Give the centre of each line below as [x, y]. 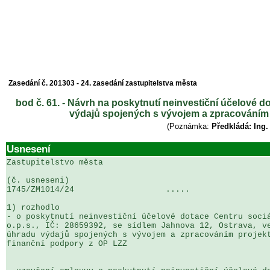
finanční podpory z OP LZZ [67, 244]
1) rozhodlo [33, 208]
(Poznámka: [189, 126]
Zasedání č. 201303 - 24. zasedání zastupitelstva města [103, 83]
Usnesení [29, 149]
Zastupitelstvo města [55, 162]
